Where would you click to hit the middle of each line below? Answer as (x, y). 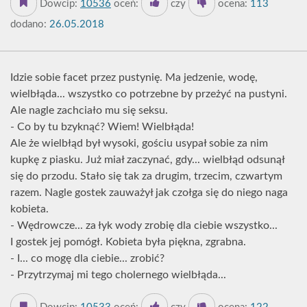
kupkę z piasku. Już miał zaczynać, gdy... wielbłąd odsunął (147, 160)
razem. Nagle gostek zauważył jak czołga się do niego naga (149, 193)
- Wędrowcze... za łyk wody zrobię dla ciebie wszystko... (144, 225)
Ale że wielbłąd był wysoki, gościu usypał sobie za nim (139, 143)
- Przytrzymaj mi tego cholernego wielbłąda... (118, 275)
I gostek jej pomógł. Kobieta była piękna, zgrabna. (128, 242)
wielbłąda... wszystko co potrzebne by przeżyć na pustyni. (149, 94)
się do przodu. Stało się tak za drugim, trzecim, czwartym (146, 176)
